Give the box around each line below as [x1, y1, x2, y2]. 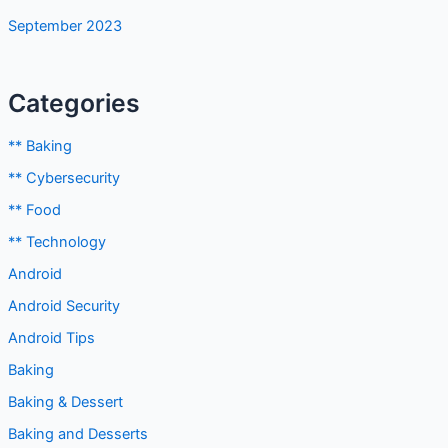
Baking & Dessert [7, 392, 123, 411]
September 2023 [7, 17, 122, 36]
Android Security [7, 297, 120, 316]
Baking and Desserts [7, 424, 148, 443]
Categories [7, 88, 140, 119]
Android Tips [7, 329, 95, 348]
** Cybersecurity [7, 169, 120, 188]
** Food [7, 201, 61, 220]
